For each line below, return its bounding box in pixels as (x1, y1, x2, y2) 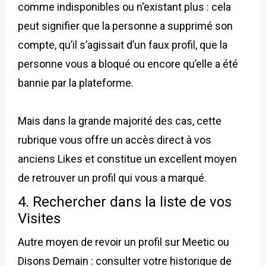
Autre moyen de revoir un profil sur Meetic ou (18, 235, 229, 248)
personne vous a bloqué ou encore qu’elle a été (18, 57, 238, 70)
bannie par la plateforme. (18, 76, 134, 89)
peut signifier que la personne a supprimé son (18, 19, 233, 32)
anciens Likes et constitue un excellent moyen (18, 152, 237, 165)
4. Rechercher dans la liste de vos (18, 193, 232, 210)
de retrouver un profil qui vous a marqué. (18, 171, 207, 184)
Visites (18, 210, 61, 227)
